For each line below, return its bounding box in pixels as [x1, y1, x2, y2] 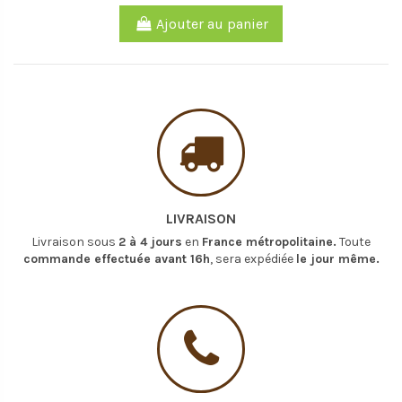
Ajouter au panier [155, 14, 268, 32]
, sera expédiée [209, 251, 296, 267]
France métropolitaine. [202, 234, 336, 250]
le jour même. [295, 251, 380, 267]
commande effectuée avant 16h [22, 251, 210, 267]
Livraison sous [31, 234, 118, 250]
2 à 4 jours [118, 234, 182, 250]
